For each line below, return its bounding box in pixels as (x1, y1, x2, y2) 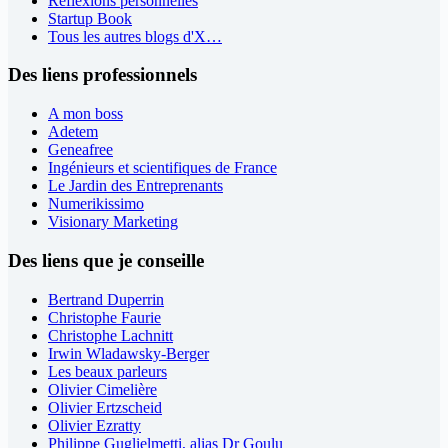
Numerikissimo (48, 195, 144, 213)
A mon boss (48, 105, 123, 123)
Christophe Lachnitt (48, 326, 173, 344)
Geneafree (48, 141, 113, 159)
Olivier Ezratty (48, 416, 141, 434)
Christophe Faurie (48, 308, 161, 326)
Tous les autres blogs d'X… (48, 27, 222, 45)
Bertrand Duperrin (48, 290, 164, 308)
